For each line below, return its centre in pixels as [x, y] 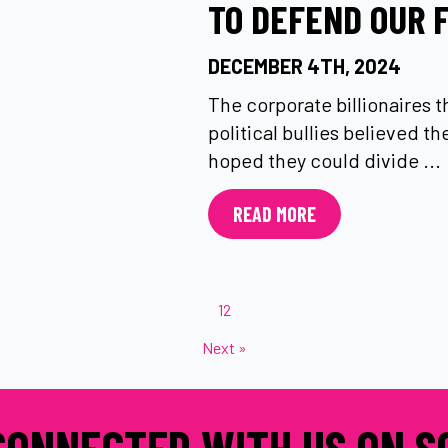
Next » [224, 347]
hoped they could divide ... [324, 160]
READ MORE [274, 214]
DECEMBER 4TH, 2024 [304, 66]
